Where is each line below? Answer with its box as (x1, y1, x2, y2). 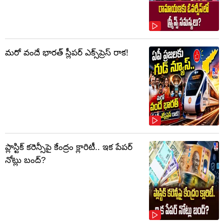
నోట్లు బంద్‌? (5, 155, 45, 165)
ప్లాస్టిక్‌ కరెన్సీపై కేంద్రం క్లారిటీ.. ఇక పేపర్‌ (5, 142, 132, 152)
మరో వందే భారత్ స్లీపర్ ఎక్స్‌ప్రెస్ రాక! (5, 48, 128, 58)
